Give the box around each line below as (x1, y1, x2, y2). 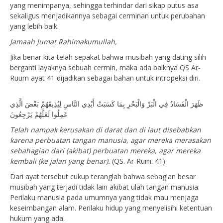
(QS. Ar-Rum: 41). (110, 156, 167, 166)
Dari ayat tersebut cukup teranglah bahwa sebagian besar (10, 172, 196, 181)
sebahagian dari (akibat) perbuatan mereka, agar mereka (10, 146, 201, 155)
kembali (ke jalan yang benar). (10, 156, 110, 166)
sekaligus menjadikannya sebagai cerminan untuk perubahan (10, 11, 205, 20)
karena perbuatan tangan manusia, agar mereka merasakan (10, 135, 211, 145)
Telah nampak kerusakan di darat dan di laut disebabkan (10, 125, 201, 134)
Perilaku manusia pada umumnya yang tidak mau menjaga (10, 193, 199, 202)
